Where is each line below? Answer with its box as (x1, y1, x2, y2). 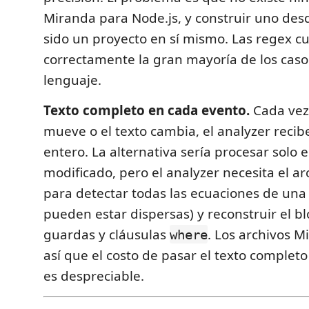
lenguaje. (43, 70, 101, 89)
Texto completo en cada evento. (43, 101, 250, 119)
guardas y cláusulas (43, 225, 170, 243)
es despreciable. (43, 266, 144, 285)
